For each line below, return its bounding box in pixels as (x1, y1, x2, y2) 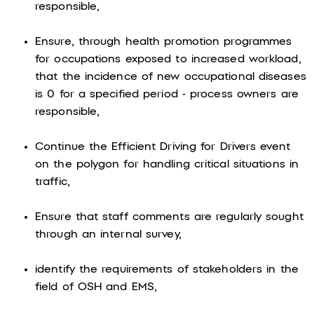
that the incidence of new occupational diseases (35, 71, 306, 82)
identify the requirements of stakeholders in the (35, 264, 299, 275)
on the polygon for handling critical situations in (35, 159, 299, 170)
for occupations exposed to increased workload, (35, 54, 301, 64)
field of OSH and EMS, (35, 282, 158, 292)
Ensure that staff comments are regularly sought (35, 212, 303, 222)
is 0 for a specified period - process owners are (35, 89, 299, 100)
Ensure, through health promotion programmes (35, 36, 292, 47)
